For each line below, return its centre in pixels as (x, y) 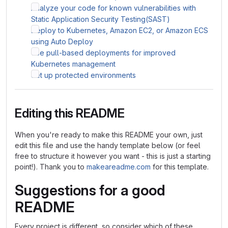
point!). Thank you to (51, 167)
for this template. (180, 167)
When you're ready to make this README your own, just (109, 135)
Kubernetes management (73, 64)
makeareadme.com (119, 167)
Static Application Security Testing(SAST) (101, 19)
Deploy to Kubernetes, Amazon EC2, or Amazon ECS (120, 30)
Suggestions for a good (90, 190)
